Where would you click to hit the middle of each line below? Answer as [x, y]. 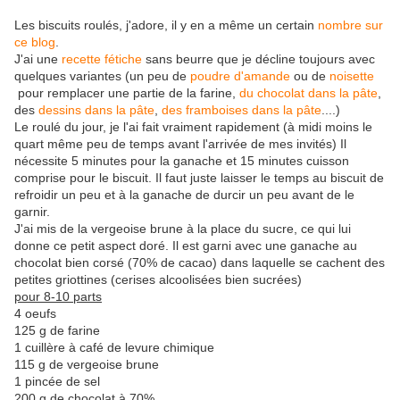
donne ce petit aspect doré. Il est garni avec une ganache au [186, 246]
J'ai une [38, 59]
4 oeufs [35, 314]
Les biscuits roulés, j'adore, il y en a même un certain [166, 25]
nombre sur [350, 25]
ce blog [35, 42]
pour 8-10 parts [58, 297]
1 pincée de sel [57, 382]
